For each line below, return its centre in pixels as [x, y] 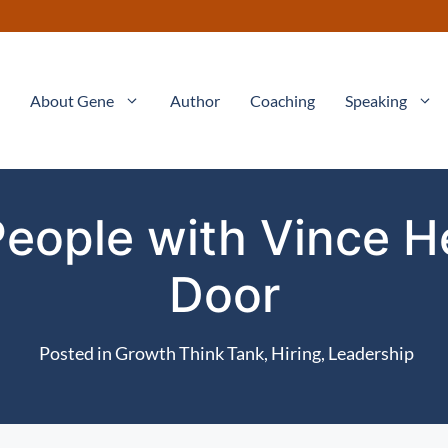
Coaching [282, 100]
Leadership [371, 353]
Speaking [376, 100]
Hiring [296, 353]
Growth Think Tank [189, 353]
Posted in [77, 353]
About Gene [72, 100]
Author [195, 100]
